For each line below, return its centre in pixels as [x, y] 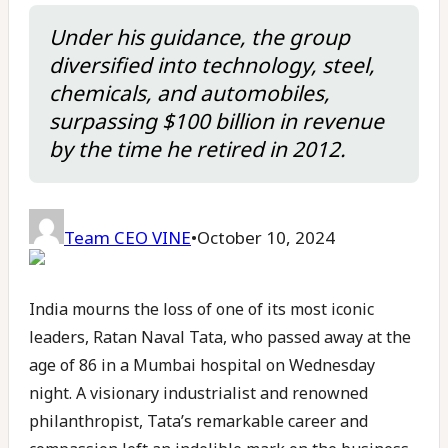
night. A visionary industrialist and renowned [198, 393]
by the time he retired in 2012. [197, 149]
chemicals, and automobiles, [189, 93]
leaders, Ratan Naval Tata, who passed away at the [220, 337]
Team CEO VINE [127, 237]
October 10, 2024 [266, 237]
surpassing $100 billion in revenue [216, 121]
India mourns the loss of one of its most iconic [201, 309]
